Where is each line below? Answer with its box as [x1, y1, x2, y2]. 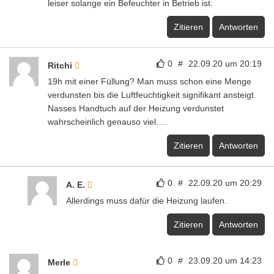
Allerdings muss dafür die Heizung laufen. [66, 196, 227, 206]
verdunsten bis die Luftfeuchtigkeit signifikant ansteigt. [48, 90, 256, 100]
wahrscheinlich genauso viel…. [48, 117, 167, 127]
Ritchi [48, 61, 75, 71]
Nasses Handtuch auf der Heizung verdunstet [48, 103, 224, 114]
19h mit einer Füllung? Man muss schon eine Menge [48, 76, 251, 87]
